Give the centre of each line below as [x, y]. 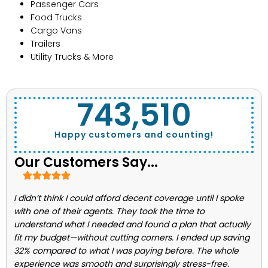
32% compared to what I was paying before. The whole [126, 250]
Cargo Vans [56, 30]
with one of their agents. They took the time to [109, 211]
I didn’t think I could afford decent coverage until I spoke [129, 198]
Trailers [45, 43]
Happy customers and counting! [134, 134]
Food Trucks [56, 17]
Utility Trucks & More [72, 57]
